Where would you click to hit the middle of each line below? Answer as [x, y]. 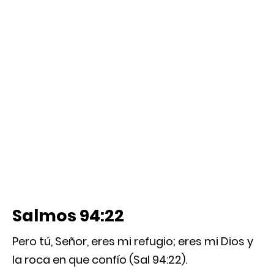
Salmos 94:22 [68, 215]
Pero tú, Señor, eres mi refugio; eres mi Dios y [133, 241]
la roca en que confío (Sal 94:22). [100, 259]
